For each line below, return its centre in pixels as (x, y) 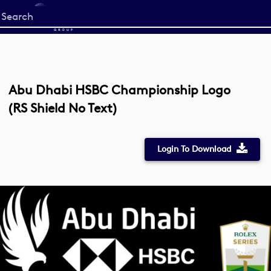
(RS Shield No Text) (63, 108)
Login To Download (194, 149)
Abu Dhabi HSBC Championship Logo (119, 90)
